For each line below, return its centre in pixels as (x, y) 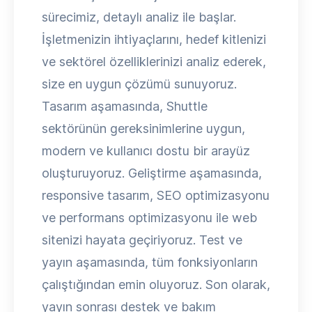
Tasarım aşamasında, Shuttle (125, 106)
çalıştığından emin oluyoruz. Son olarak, (156, 284)
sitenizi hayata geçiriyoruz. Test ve (142, 240)
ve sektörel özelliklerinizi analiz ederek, (154, 62)
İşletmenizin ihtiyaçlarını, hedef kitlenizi (154, 39)
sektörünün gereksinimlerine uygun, (143, 128)
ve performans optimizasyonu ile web (149, 218)
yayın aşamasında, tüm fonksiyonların (150, 262)
